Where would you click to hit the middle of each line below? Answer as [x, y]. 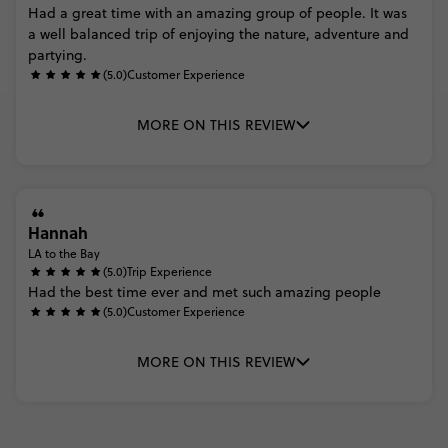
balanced [100, 34]
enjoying [207, 34]
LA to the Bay [64, 254]
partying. [57, 55]
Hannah [58, 233]
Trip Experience [169, 272]
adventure [347, 34]
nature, [287, 34]
